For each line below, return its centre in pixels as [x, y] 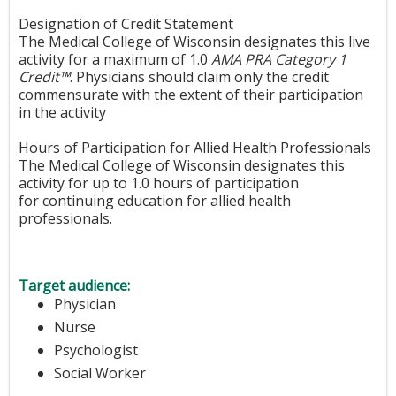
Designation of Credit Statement [126, 24]
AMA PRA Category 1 [277, 59]
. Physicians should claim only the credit [199, 77]
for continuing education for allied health [155, 201]
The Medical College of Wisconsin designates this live [194, 42]
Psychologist [96, 350]
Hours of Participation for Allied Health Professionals [195, 148]
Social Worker [100, 373]
